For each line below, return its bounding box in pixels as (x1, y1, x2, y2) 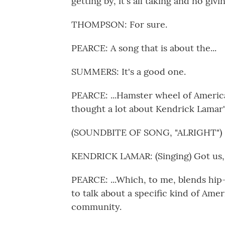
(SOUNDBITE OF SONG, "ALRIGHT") (71, 127, 222, 138)
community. (71, 201, 122, 212)
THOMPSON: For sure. (71, 19, 167, 30)
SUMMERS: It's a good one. (71, 66, 186, 77)
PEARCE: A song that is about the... (71, 42, 216, 54)
